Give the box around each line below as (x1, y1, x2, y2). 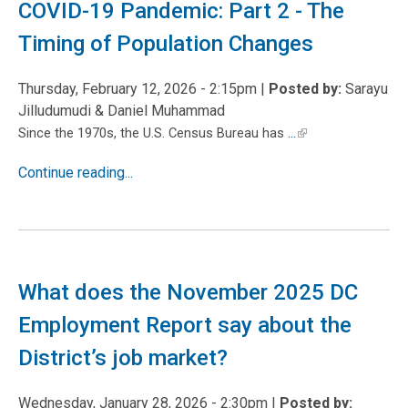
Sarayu (342, 80, 388, 97)
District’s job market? (18, 345, 228, 371)
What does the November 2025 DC (18, 280, 358, 305)
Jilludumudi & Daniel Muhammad (18, 102, 225, 119)
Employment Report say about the (18, 312, 352, 338)
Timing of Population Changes (18, 31, 313, 56)
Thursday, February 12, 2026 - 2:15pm (18, 80, 257, 97)
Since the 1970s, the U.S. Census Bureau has (18, 125, 288, 141)
